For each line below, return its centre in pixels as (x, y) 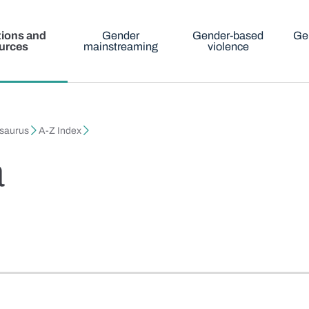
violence (228, 47)
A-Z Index (60, 131)
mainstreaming (121, 47)
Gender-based (228, 36)
